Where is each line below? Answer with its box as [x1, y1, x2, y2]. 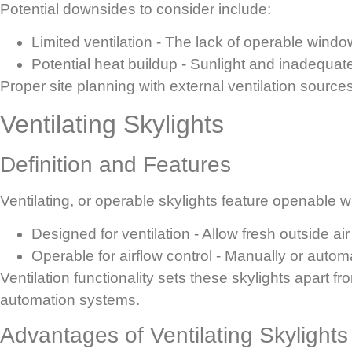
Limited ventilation [31, 34, 152, 51]
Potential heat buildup [31, 56, 178, 73]
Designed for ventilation [31, 225, 190, 242]
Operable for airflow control [31, 247, 212, 264]
